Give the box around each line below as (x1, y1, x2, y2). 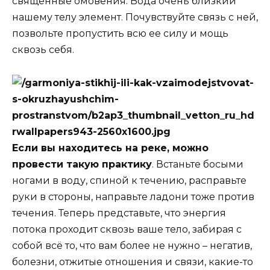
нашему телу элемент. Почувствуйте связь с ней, (12, 11, 258, 24)
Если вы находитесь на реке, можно (12, 142, 209, 154)
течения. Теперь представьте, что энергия (12, 207, 226, 219)
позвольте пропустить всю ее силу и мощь (12, 28, 228, 40)
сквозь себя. (12, 44, 74, 56)
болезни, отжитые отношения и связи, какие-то (12, 256, 253, 268)
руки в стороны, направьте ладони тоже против (12, 190, 254, 202)
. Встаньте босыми (152, 158, 243, 170)
